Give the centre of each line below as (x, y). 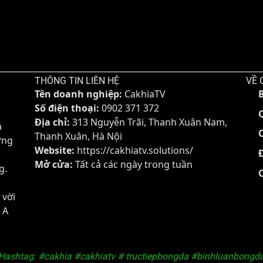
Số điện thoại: (67, 108)
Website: (55, 151)
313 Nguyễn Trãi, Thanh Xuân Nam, (149, 122)
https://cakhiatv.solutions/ (135, 151)
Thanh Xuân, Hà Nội (78, 136)
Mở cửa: (54, 165)
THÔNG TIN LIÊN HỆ (77, 81)
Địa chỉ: (52, 122)
